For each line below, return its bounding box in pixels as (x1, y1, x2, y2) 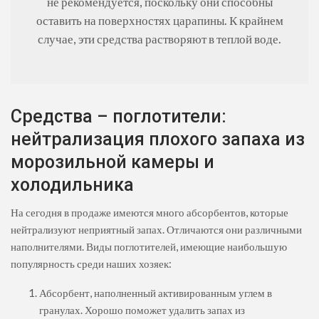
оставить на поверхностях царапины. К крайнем (36, 14, 283, 28)
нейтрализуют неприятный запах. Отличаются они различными (11, 223, 302, 236)
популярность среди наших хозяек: (11, 257, 172, 271)
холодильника (11, 174, 134, 196)
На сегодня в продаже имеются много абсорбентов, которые (11, 206, 288, 219)
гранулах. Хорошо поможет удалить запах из (39, 303, 245, 317)
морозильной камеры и (11, 152, 214, 173)
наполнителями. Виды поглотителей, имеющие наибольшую (11, 240, 287, 253)
